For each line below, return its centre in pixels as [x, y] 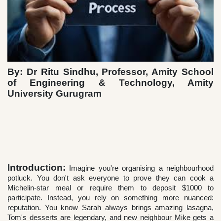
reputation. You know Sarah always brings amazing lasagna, [110, 208]
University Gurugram [55, 94]
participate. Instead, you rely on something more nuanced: [110, 198]
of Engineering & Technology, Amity [110, 83]
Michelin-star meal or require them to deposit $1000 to [110, 188]
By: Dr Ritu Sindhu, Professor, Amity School [110, 72]
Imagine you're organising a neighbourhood [140, 168]
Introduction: [37, 168]
